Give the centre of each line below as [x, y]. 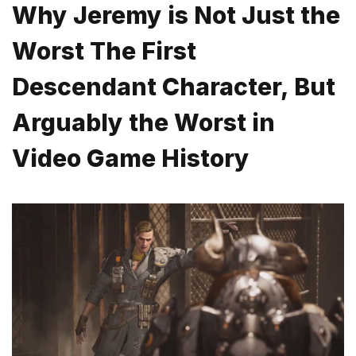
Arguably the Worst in [143, 123]
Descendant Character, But [174, 87]
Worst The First [104, 51]
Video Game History [131, 159]
